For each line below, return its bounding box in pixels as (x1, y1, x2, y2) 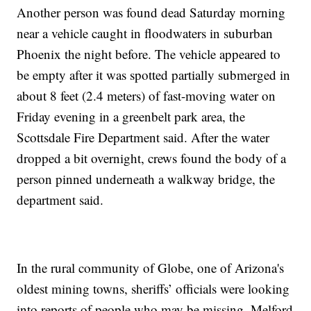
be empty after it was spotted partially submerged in (17, 66, 291, 84)
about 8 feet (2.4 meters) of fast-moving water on (17, 87, 276, 105)
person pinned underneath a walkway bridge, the (17, 170, 276, 188)
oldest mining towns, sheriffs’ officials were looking (17, 280, 290, 298)
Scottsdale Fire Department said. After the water (17, 128, 270, 146)
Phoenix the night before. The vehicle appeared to (17, 45, 281, 63)
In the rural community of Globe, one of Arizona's (17, 259, 285, 277)
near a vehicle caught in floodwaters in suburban (17, 24, 274, 42)
